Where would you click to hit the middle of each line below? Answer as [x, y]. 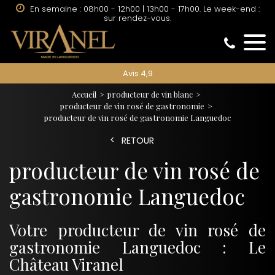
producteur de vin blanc [150, 94]
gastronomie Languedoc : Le [137, 247]
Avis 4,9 [137, 74]
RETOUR [137, 141]
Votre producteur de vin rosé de [137, 230]
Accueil [84, 94]
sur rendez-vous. [137, 18]
